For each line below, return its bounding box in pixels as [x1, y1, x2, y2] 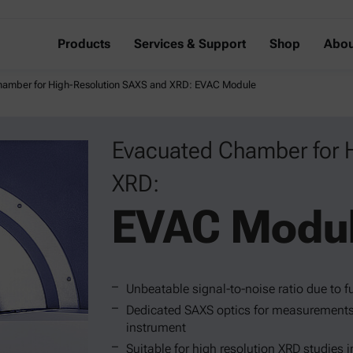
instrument [126, 320, 186, 335]
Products [58, 36, 110, 51]
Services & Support [134, 36, 246, 51]
